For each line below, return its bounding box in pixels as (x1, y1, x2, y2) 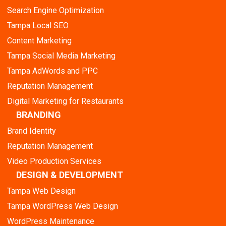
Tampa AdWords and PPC (7, 66, 98, 76)
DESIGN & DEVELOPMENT (16, 169, 123, 180)
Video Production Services (7, 156, 101, 166)
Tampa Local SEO (7, 20, 69, 30)
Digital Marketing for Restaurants (7, 96, 124, 106)
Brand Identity (7, 126, 56, 136)
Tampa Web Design (7, 186, 76, 196)
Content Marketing (7, 35, 72, 45)
